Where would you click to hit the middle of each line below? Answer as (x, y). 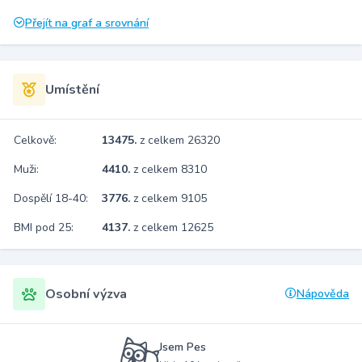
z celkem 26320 (180, 140)
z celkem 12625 (173, 227)
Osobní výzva (86, 294)
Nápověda (323, 294)
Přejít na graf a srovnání (87, 23)
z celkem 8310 (170, 169)
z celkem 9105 (170, 198)
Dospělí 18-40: (51, 198)
